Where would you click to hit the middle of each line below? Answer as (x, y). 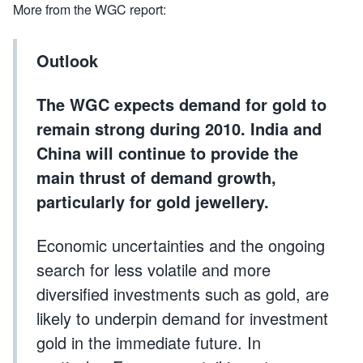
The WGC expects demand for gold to (181, 104)
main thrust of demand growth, (156, 177)
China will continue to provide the (167, 153)
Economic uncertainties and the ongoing (181, 245)
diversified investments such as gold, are (183, 294)
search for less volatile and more (154, 269)
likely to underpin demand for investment (182, 318)
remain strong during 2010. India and (179, 128)
